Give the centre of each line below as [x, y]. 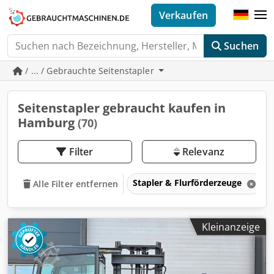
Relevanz [202, 152]
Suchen [241, 46]
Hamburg [48, 123]
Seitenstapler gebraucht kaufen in [122, 108]
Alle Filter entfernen [76, 183]
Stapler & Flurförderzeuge [189, 182]
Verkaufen [183, 15]
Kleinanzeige [231, 227]
